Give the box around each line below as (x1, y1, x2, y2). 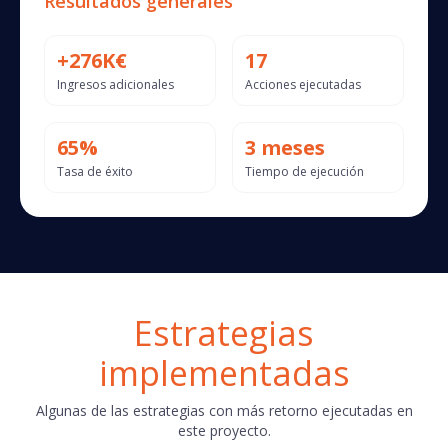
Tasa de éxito (57, 163, 133, 181)
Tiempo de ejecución (245, 163, 364, 181)
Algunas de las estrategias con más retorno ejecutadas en (35, 401, 413, 421)
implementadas (98, 350, 350, 397)
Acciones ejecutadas (245, 76, 361, 94)
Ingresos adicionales (57, 76, 174, 94)
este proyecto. (177, 421, 271, 441)
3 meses (245, 134, 325, 162)
